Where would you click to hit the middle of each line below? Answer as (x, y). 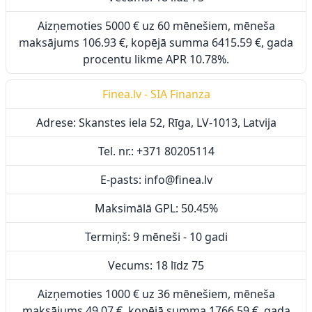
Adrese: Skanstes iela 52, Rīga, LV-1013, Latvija (156, 123)
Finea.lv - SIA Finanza (156, 94)
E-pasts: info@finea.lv (156, 180)
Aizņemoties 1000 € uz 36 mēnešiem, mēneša (156, 294)
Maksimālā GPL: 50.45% (156, 208)
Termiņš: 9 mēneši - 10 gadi (156, 237)
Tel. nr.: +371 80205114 (156, 151)
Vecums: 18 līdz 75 (156, 265)
